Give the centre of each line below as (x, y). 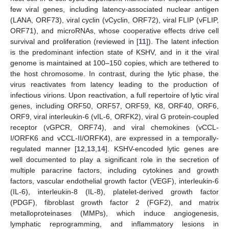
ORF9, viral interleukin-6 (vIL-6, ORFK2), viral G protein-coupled (114, 116)
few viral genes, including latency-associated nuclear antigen (114, 9)
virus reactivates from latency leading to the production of (114, 84)
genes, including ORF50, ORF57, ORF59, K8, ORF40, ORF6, (114, 106)
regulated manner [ (43, 148)
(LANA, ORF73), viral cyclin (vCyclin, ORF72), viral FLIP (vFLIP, (114, 20)
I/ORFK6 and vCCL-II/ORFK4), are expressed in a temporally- (114, 138)
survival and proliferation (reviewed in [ (74, 41)
